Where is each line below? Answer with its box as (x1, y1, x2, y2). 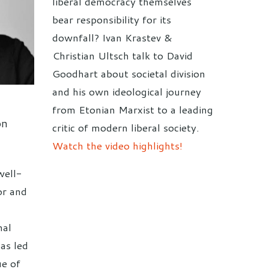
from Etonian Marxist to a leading (52, 102, 213, 117)
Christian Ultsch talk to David (52, 48, 193, 63)
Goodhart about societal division (52, 66, 205, 81)
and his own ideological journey (52, 84, 201, 99)
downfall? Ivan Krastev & (52, 30, 172, 45)
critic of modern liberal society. (52, 120, 199, 135)
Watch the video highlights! (52, 138, 183, 153)
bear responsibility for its (52, 12, 171, 27)
